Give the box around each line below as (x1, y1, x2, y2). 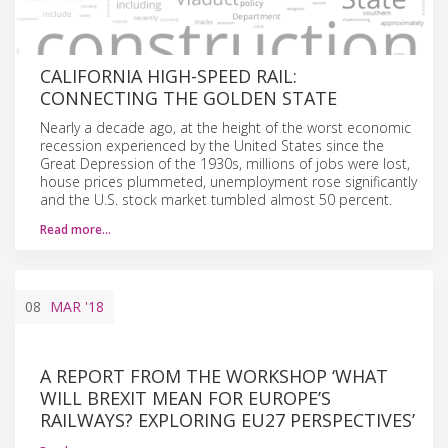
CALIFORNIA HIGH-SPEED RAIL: (40, 63, 297, 88)
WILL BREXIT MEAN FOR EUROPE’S (40, 385, 331, 410)
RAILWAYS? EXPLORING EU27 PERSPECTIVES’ (40, 407, 415, 432)
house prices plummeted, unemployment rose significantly (40, 171, 417, 191)
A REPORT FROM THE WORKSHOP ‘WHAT (40, 363, 388, 388)
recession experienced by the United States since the (40, 135, 384, 155)
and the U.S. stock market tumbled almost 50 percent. (40, 189, 392, 209)
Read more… (40, 220, 111, 238)
